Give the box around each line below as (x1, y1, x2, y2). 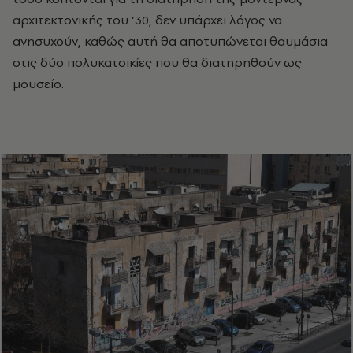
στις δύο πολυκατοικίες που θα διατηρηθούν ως (13, 53, 302, 71)
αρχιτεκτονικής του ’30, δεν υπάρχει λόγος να (13, 10, 282, 28)
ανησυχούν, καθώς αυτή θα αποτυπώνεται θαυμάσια (13, 32, 328, 50)
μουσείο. (13, 74, 64, 92)
